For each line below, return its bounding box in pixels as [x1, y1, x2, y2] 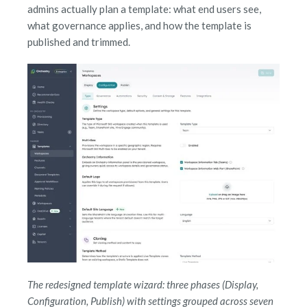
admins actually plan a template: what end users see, [27, 3, 261, 16]
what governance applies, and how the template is [27, 19, 251, 32]
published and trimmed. [27, 36, 130, 49]
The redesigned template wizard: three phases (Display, [27, 278, 258, 291]
